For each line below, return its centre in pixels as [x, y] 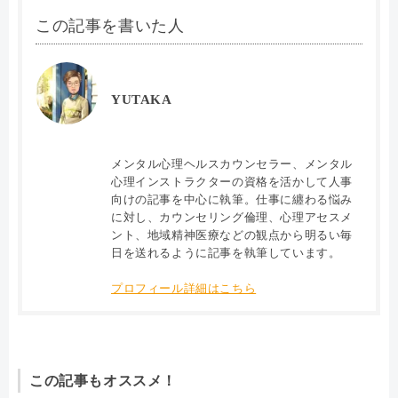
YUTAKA [142, 100]
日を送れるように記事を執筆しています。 [226, 253]
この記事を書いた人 [110, 26]
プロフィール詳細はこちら [184, 289]
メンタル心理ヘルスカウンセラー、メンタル [232, 164]
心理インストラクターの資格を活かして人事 [232, 182]
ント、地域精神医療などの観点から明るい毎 [232, 235]
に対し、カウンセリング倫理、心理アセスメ [232, 218]
